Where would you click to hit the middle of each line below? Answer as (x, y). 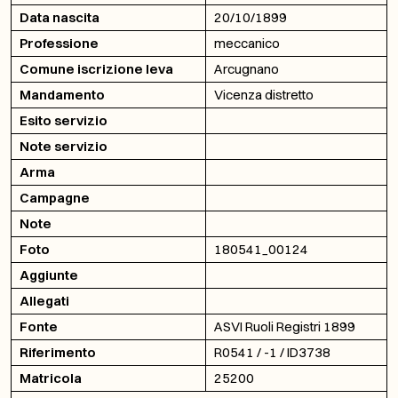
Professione (59, 43)
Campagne (55, 198)
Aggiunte (49, 275)
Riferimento (58, 352)
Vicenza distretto (264, 95)
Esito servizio (64, 120)
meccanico (247, 43)
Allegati (44, 301)
